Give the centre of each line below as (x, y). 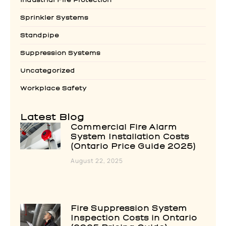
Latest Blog (52, 117)
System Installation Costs (130, 136)
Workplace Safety (53, 88)
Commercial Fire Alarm (124, 127)
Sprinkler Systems (54, 17)
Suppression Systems (60, 53)
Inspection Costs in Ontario (134, 218)
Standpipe (40, 35)
